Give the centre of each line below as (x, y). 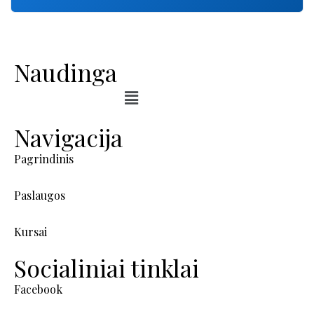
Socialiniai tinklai (107, 267)
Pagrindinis (44, 158)
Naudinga (66, 73)
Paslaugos (40, 195)
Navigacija (68, 137)
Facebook (38, 289)
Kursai (30, 231)
